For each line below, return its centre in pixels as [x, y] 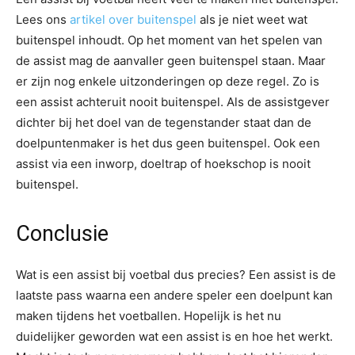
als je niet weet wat [252, 19]
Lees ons [43, 19]
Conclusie [62, 233]
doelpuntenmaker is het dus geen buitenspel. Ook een [168, 143]
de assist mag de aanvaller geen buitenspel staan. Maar [171, 60]
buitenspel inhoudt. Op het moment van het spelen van [169, 40]
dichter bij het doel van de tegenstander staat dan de [164, 122]
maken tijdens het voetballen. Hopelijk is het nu [149, 315]
